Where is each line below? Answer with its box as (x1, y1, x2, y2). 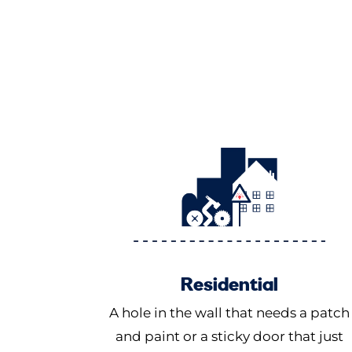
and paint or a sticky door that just (115, 328, 343, 345)
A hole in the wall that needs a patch (109, 305, 350, 321)
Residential (181, 271, 278, 297)
